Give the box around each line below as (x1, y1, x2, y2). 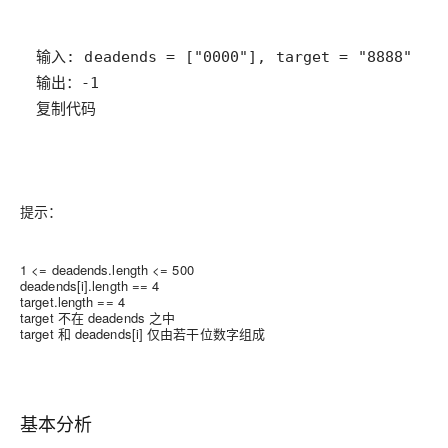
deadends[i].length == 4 (20, 275, 160, 295)
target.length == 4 (20, 291, 125, 311)
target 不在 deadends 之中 (20, 307, 176, 327)
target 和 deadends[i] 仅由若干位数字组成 (20, 323, 266, 343)
